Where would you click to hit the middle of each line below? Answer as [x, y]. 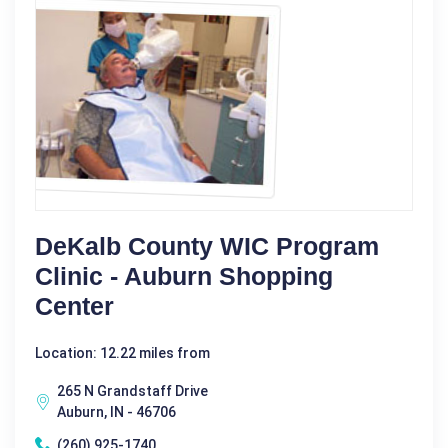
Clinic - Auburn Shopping [184, 275]
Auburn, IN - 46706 [116, 411]
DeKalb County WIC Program [207, 245]
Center [74, 305]
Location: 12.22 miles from [122, 352]
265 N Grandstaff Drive [132, 390]
